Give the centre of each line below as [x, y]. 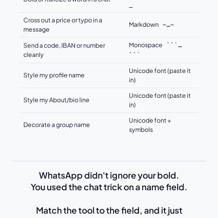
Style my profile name [54, 75]
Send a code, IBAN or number [64, 45]
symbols [141, 130]
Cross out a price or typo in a [63, 20]
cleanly [34, 55]
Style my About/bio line [56, 100]
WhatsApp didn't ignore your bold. [109, 175]
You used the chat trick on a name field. [109, 187]
